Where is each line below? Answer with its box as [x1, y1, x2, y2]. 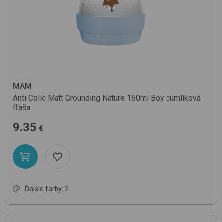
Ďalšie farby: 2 [25, 185, 69, 193]
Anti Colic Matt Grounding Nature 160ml [13, 93, 149, 103]
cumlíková [166, 93, 201, 103]
